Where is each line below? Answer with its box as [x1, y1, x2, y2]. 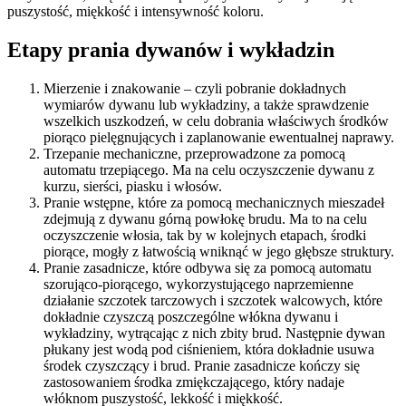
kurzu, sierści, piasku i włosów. [43, 179, 222, 195]
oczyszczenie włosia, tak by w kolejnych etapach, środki [43, 227, 366, 244]
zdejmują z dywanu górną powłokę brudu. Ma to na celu [43, 211, 367, 227]
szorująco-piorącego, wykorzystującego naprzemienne [43, 276, 353, 293]
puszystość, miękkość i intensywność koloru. [7, 4, 264, 20]
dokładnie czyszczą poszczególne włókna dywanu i [43, 309, 338, 325]
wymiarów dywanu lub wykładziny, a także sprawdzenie [43, 97, 369, 113]
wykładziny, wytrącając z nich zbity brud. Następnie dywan [43, 325, 385, 342]
